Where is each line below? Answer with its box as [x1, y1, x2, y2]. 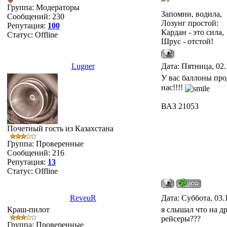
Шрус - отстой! [161, 37, 213, 46]
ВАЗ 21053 [161, 101, 199, 110]
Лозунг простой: [161, 19, 218, 27]
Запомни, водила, [161, 10, 222, 18]
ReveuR [69, 194, 96, 202]
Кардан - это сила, [161, 28, 224, 36]
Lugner [71, 62, 95, 70]
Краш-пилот [7, 205, 50, 214]
